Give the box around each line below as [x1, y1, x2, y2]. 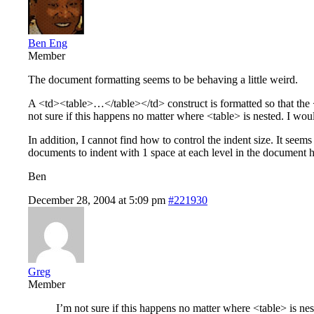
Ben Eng [28, 36, 67, 49]
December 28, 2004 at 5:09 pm [28, 193, 165, 206]
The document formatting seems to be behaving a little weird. [28, 73, 298, 86]
